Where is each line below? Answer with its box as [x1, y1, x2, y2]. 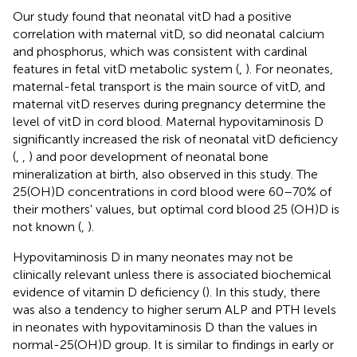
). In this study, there [206, 284, 320, 300]
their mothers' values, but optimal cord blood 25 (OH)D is [13, 201, 339, 217]
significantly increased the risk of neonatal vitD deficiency [13, 131, 338, 147]
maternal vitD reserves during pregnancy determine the [13, 96, 326, 112]
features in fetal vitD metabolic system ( [13, 61, 239, 76]
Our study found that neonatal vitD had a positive [13, 8, 292, 24]
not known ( [13, 218, 81, 234]
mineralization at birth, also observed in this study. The [13, 166, 318, 182]
